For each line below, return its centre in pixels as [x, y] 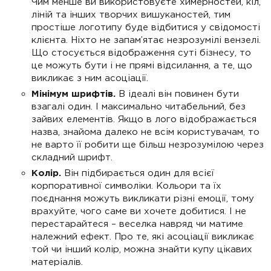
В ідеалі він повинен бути [177, 94]
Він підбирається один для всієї [138, 173]
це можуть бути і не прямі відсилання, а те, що [142, 65]
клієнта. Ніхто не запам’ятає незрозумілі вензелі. [146, 40]
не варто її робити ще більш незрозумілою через [148, 145]
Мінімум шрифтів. [73, 94]
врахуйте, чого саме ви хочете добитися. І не [139, 211]
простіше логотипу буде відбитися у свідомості [146, 27]
